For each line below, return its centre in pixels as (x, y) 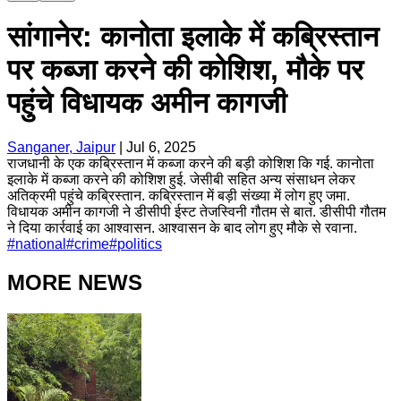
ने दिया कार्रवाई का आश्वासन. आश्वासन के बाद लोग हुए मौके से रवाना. (182, 227)
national (41, 243)
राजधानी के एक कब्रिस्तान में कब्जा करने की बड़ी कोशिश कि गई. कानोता (191, 163)
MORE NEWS (75, 282)
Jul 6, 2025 (161, 147)
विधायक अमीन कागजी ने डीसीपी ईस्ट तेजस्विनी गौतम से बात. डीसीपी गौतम (196, 211)
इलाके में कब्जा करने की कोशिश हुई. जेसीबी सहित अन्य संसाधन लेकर (181, 179)
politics (140, 243)
